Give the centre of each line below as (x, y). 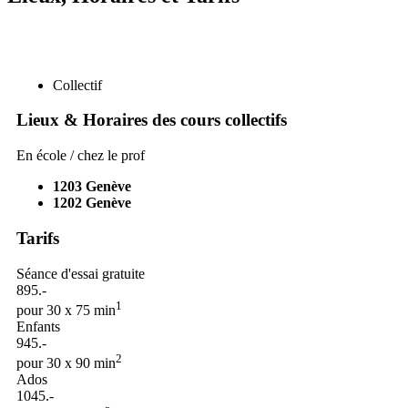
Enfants (38, 326)
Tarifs (38, 238)
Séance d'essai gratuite (81, 273)
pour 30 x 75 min (66, 310)
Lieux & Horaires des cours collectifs (152, 120)
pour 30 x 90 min (66, 363)
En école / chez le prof (81, 156)
